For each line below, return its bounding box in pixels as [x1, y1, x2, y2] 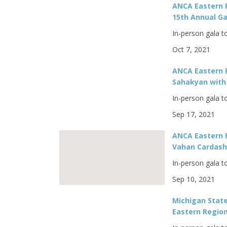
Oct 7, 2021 [172, 45, 211, 54]
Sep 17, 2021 [172, 109, 215, 119]
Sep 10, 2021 [172, 174, 215, 184]
